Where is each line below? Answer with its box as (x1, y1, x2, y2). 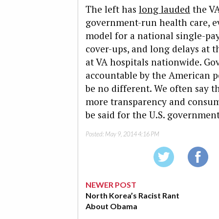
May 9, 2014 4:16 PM (105, 130, 159, 138)
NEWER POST (86, 179, 136, 189)
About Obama (86, 201, 137, 211)
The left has (86, 3, 139, 16)
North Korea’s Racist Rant (86, 190, 179, 200)
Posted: (86, 130, 105, 138)
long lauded (139, 3, 190, 16)
